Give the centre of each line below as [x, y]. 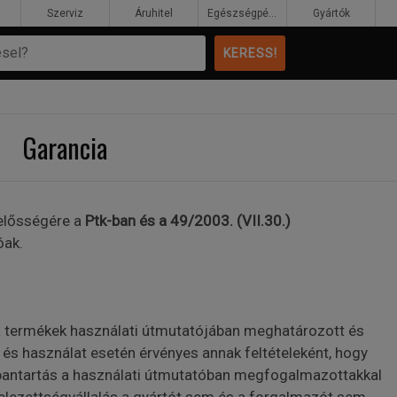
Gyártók [331, 13]
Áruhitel [154, 13]
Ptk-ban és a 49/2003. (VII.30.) [186, 221]
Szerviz [65, 13]
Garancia [65, 148]
